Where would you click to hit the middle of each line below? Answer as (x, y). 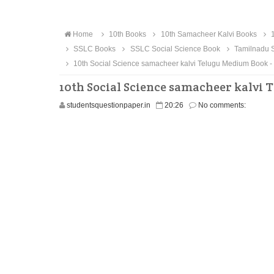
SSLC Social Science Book (174, 49)
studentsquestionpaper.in (109, 105)
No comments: (222, 105)
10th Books (127, 34)
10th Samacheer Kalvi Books (208, 34)
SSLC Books (94, 49)
